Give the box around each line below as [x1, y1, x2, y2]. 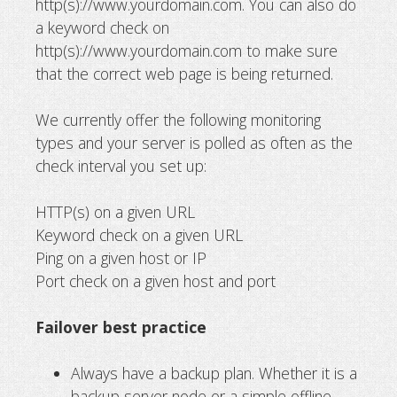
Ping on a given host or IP [35, 246, 206, 269]
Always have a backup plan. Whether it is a [71, 362, 357, 384]
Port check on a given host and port [35, 269, 276, 292]
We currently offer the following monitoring [35, 108, 321, 130]
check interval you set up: [35, 154, 206, 176]
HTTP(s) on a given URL [35, 200, 195, 222]
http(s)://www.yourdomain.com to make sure [35, 39, 338, 61]
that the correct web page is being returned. [35, 62, 333, 84]
